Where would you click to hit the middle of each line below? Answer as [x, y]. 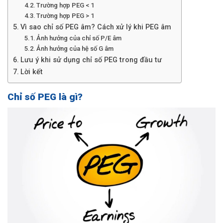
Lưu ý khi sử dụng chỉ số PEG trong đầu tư [91, 60]
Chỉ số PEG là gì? [45, 97]
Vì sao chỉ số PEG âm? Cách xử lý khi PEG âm [96, 27]
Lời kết [31, 72]
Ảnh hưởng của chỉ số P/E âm [79, 38]
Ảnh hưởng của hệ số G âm [75, 48]
